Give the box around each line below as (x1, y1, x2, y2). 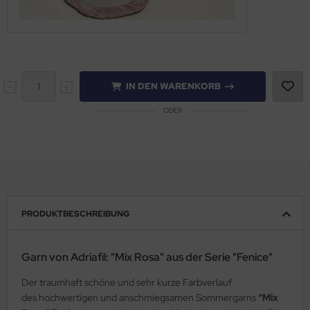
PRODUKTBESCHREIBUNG (21, 208, 130, 219)
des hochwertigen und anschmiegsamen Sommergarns (21, 291, 258, 304)
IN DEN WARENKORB (125, 80, 221, 92)
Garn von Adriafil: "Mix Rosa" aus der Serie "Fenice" (21, 249, 273, 264)
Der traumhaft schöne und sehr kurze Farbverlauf (21, 275, 232, 289)
